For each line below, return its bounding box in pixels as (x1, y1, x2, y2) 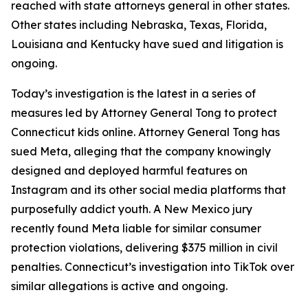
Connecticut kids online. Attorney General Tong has (11, 124, 280, 139)
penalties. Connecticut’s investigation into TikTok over (11, 259, 294, 274)
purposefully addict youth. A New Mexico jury (11, 201, 252, 216)
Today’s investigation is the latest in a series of (11, 86, 256, 100)
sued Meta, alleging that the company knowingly (11, 144, 271, 158)
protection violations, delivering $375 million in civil (11, 240, 278, 254)
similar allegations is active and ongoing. (11, 278, 228, 293)
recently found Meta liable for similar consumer (11, 221, 261, 235)
